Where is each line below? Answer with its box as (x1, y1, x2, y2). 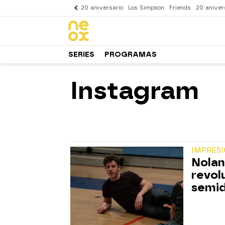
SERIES (68, 50, 94, 59)
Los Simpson (128, 5, 164, 11)
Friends (169, 5, 191, 11)
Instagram (70, 76, 199, 105)
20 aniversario (81, 5, 123, 11)
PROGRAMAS (104, 50, 157, 59)
